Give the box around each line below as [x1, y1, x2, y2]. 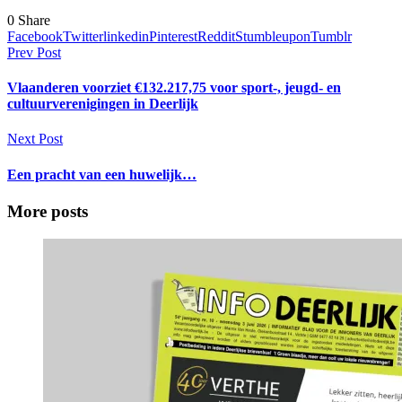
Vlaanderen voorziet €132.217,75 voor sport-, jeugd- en [7, 80, 341, 96]
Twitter [63, 28, 103, 44]
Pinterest [149, 28, 197, 44]
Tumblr [310, 28, 352, 44]
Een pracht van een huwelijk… [7, 166, 197, 182]
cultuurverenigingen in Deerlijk [7, 96, 198, 112]
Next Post [7, 131, 63, 147]
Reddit [197, 28, 235, 44]
